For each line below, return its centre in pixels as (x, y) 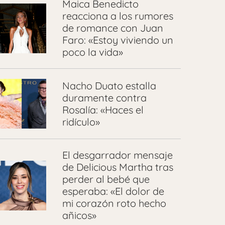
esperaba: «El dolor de (113, 191)
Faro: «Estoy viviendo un (118, 40)
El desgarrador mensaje (117, 155)
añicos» (79, 215)
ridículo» (81, 122)
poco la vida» (92, 52)
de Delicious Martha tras (118, 167)
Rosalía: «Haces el (103, 109)
